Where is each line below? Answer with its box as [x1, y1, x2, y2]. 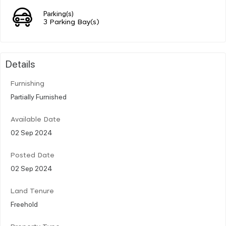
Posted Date [11, 152, 54, 159]
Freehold [11, 199, 38, 208]
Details [6, 56, 35, 70]
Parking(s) [43, 8, 74, 18]
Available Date [11, 116, 61, 123]
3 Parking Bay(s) [43, 19, 99, 26]
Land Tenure [11, 188, 54, 195]
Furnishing [11, 80, 44, 87]
